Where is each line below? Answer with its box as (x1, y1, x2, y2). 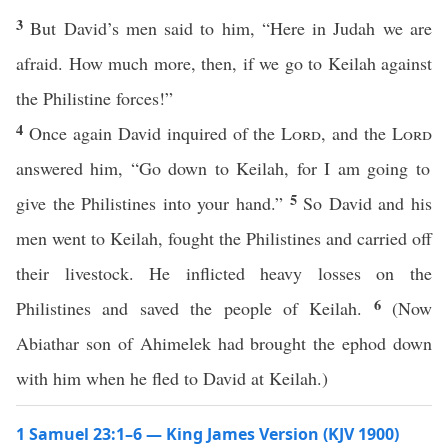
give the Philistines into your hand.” (16, 191, 290, 215)
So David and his (303, 191, 433, 215)
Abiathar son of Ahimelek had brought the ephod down (16, 331, 432, 355)
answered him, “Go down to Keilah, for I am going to (16, 156, 430, 180)
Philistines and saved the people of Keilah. (16, 296, 374, 320)
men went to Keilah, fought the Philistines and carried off (16, 226, 432, 250)
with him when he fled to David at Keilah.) (16, 366, 328, 390)
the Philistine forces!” (16, 86, 173, 110)
